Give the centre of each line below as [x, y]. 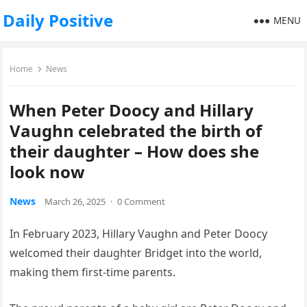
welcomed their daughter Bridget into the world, [136, 253]
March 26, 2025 [75, 201]
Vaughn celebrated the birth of [136, 131]
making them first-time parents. [93, 272]
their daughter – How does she [135, 151]
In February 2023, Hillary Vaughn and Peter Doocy [139, 234]
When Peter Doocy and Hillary [132, 110]
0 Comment [142, 201]
